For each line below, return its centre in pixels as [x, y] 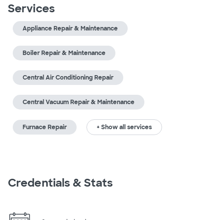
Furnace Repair [45, 127]
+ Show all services [124, 127]
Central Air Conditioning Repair [68, 78]
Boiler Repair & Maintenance [64, 53]
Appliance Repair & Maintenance [70, 28]
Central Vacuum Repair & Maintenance [79, 102]
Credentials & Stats [60, 183]
